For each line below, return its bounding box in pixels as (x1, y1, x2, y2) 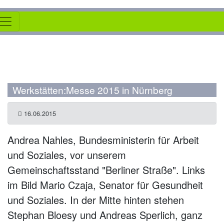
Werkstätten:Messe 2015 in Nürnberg (12, 83, 172, 97)
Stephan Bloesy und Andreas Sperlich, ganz (7, 207, 202, 222)
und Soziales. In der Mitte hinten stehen (7, 192, 184, 207)
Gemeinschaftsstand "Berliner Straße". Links (7, 162, 205, 177)
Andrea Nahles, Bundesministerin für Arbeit (7, 132, 199, 147)
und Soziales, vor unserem (7, 147, 126, 162)
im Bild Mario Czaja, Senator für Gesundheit (7, 177, 203, 192)
